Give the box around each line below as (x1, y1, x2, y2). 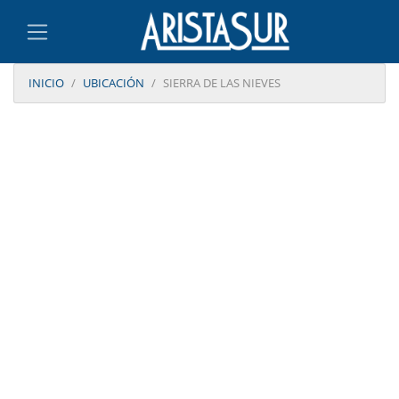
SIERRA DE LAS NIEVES (163, 75, 281, 92)
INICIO (28, 75, 64, 92)
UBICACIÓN (83, 75, 144, 92)
